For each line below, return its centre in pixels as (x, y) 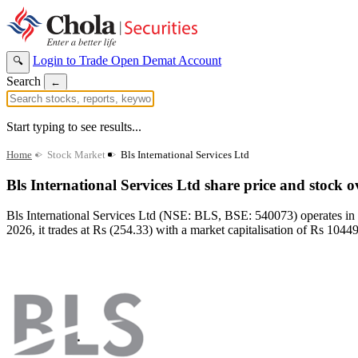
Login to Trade (72, 60)
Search (24, 81)
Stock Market (76, 155)
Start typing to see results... (74, 127)
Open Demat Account (166, 60)
